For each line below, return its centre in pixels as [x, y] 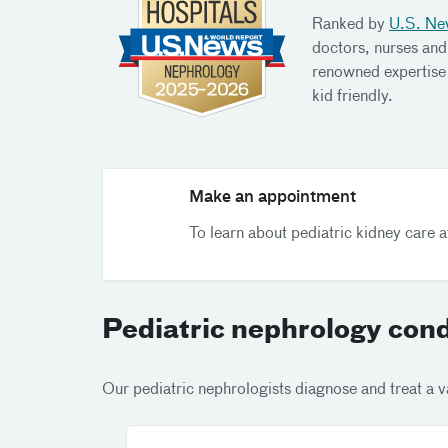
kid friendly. [352, 97]
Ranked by [350, 25]
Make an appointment [272, 197]
